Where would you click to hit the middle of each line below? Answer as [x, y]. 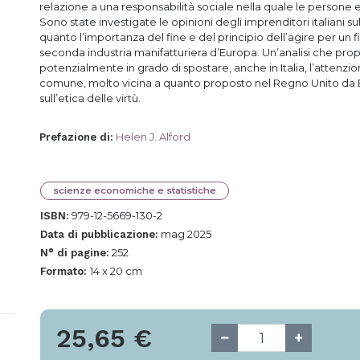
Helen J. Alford [153, 137]
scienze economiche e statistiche [135, 190]
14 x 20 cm [116, 271]
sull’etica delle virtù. [91, 98]
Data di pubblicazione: [99, 234]
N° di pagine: [75, 253]
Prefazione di [75, 137]
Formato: [65, 271]
